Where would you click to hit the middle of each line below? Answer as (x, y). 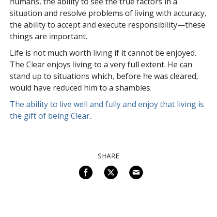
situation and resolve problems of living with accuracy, (108, 13)
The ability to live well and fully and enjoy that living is (107, 104)
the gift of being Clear (50, 116)
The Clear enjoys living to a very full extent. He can (101, 64)
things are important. (48, 36)
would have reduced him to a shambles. (81, 87)
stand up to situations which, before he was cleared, (104, 76)
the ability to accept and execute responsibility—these (108, 24)
